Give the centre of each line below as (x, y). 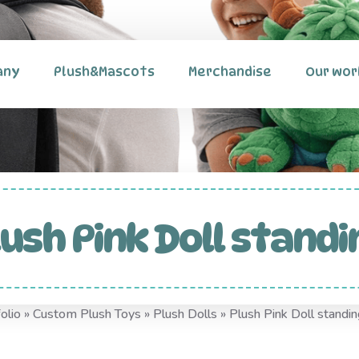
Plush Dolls (185, 314)
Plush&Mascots (104, 72)
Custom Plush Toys (87, 314)
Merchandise (230, 72)
